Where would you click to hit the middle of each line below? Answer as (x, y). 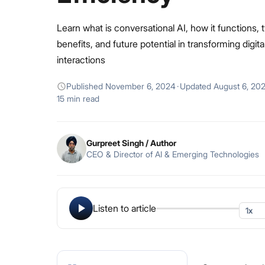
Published (86, 86)
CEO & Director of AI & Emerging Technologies (173, 154)
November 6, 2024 (140, 86)
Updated (197, 86)
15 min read (78, 98)
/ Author (160, 143)
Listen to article (125, 208)
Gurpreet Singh (115, 143)
